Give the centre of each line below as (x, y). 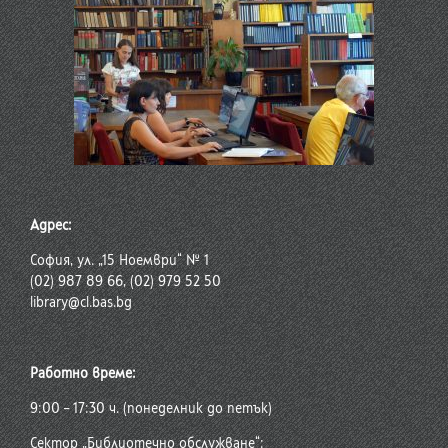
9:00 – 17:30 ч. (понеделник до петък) (151, 409)
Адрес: (51, 226)
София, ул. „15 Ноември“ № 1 (119, 261)
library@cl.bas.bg (81, 303)
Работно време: (83, 374)
